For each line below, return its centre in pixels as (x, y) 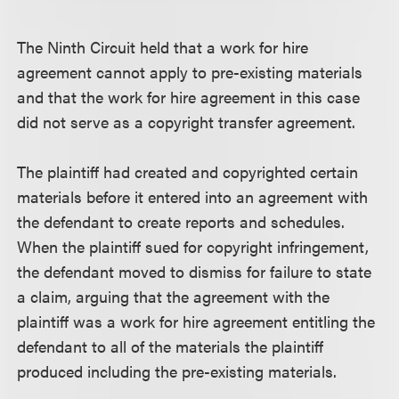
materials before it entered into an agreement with (193, 196)
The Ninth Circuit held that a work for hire (163, 46)
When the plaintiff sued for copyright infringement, (193, 246)
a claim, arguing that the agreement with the (174, 296)
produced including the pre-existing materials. (177, 370)
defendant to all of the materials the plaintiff (171, 346)
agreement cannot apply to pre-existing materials (190, 71)
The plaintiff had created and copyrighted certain (188, 171)
